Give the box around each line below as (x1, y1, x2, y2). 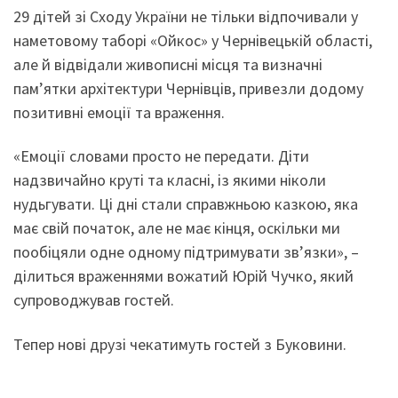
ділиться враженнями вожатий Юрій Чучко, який (13, 266, 354, 287)
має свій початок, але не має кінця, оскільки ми (13, 218, 340, 239)
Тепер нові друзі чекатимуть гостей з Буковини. (13, 333, 346, 354)
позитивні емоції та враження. (13, 101, 225, 123)
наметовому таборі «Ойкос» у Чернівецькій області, (13, 29, 372, 51)
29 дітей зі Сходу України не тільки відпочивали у (13, 5, 358, 27)
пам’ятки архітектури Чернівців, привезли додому (13, 77, 363, 99)
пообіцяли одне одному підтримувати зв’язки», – (13, 242, 359, 263)
